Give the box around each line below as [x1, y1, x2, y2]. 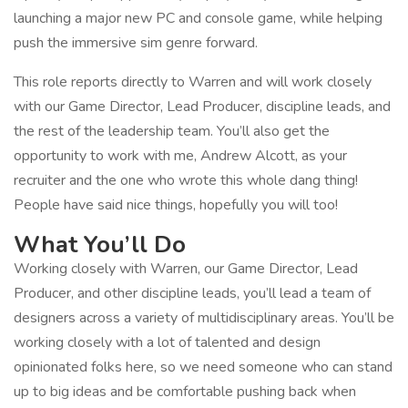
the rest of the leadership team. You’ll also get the [14, 121, 330, 141]
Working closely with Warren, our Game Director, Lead [14, 259, 358, 279]
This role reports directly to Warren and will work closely [14, 72, 372, 92]
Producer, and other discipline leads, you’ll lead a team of [14, 283, 371, 303]
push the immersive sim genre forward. [14, 33, 258, 53]
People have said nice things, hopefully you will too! [14, 195, 338, 215]
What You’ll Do [14, 229, 186, 260]
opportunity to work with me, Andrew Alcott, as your [14, 146, 347, 166]
